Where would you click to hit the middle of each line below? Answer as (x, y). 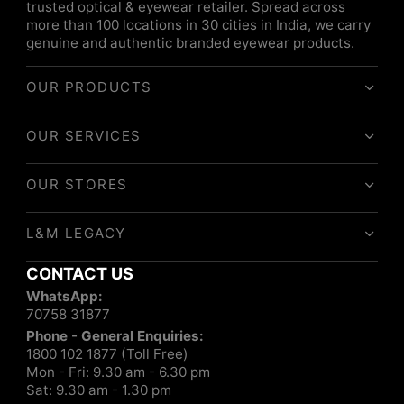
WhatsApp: (64, 296)
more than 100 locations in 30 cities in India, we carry (198, 25)
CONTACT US (79, 274)
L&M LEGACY (76, 234)
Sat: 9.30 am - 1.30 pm (98, 390)
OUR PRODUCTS (89, 87)
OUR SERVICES (83, 136)
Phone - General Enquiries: (115, 336)
